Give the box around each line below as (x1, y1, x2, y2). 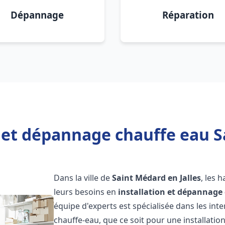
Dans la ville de (54, 172, 113, 183)
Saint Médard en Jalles (112, 172, 201, 183)
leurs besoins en (54, 186, 119, 197)
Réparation (162, 9, 214, 21)
